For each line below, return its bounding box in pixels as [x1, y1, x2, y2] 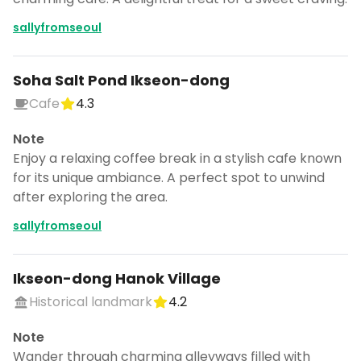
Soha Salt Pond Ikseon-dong [13, 70, 230, 90]
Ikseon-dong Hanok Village [13, 268, 221, 288]
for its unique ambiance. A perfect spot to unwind [13, 168, 325, 187]
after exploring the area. [13, 188, 168, 206]
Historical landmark [29, 293, 152, 311]
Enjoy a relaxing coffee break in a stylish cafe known [13, 149, 342, 168]
